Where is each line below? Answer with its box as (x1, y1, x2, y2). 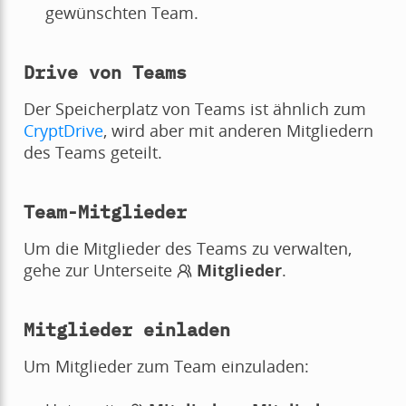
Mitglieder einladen (23, 316, 230, 342)
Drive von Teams (23, 59, 187, 84)
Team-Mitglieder (23, 198, 187, 224)
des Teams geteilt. (23, 140, 162, 163)
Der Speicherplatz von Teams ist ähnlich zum (23, 97, 366, 120)
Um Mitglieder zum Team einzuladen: (23, 354, 309, 377)
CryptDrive (23, 119, 103, 141)
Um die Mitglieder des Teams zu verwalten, (23, 237, 352, 259)
